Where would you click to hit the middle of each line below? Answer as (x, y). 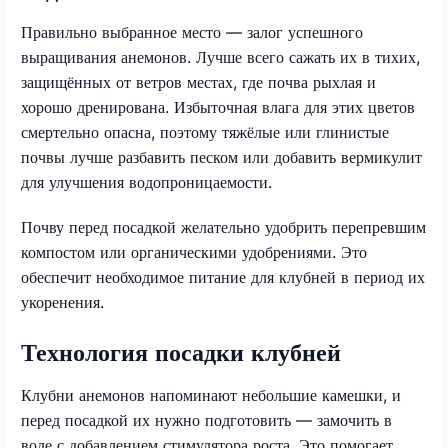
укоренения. (62, 301)
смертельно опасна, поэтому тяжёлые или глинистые (205, 131)
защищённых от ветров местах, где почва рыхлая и (198, 81)
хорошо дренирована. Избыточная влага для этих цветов (218, 106)
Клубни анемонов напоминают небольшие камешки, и (211, 394)
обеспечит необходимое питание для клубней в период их (223, 276)
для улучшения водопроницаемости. (146, 181)
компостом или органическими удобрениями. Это (194, 251)
